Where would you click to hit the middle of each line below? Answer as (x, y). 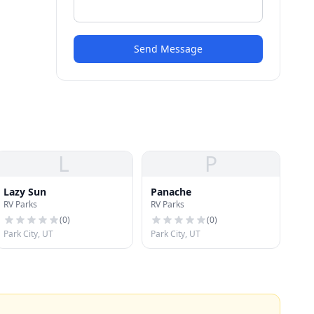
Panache (171, 192)
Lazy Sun (25, 192)
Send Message (168, 49)
